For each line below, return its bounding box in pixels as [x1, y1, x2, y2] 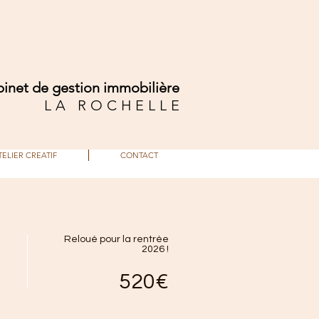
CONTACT [120, 150, 158, 160]
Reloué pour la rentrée [64, 234, 169, 244]
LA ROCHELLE [44, 97, 184, 114]
